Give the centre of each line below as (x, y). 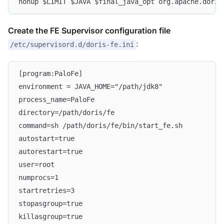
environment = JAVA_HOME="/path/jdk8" (90, 87)
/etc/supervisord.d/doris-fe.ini (72, 44)
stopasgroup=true (50, 204)
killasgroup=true (50, 217)
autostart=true (46, 139)
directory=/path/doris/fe (66, 113)
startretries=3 (46, 191)
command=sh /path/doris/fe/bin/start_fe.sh (100, 126)
